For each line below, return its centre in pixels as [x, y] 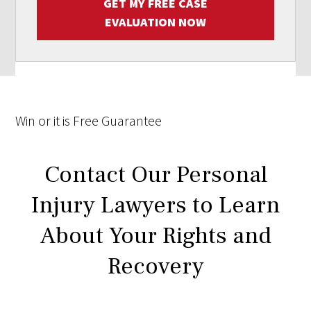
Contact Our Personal [155, 175]
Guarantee [132, 121]
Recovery [155, 266]
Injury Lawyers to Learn [155, 205]
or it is [54, 121]
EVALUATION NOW [155, 22]
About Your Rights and [155, 236]
